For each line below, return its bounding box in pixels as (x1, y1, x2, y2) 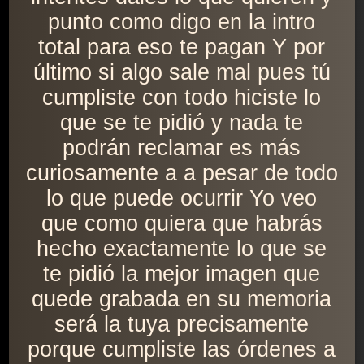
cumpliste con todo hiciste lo (42, 85, 322, 110)
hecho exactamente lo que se (37, 236, 327, 262)
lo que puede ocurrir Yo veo (46, 186, 318, 211)
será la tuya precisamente (54, 312, 310, 337)
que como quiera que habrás (41, 211, 323, 236)
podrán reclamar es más (63, 136, 301, 161)
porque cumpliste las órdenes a (28, 337, 336, 362)
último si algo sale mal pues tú (32, 60, 331, 85)
